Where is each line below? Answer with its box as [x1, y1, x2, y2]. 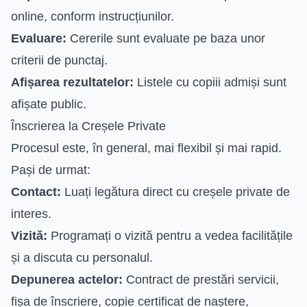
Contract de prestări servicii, [123, 272, 279, 286]
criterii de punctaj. [11, 53, 108, 67]
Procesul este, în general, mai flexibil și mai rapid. [11, 140, 282, 155]
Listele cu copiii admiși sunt [134, 75, 286, 89]
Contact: [11, 184, 61, 199]
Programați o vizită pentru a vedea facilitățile [47, 228, 293, 243]
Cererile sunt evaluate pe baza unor [66, 31, 265, 45]
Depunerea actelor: [11, 272, 123, 286]
